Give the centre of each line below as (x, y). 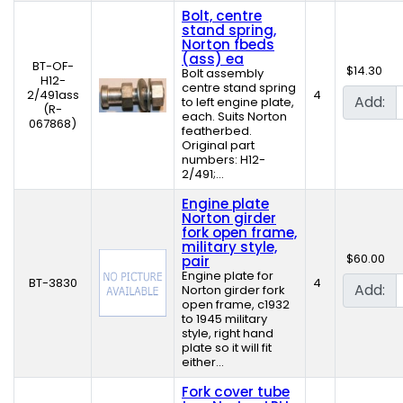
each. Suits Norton (234, 117)
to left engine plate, (238, 103)
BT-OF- (53, 67)
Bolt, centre (222, 16)
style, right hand (228, 334)
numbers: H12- (224, 160)
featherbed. (217, 131)
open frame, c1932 (236, 305)
